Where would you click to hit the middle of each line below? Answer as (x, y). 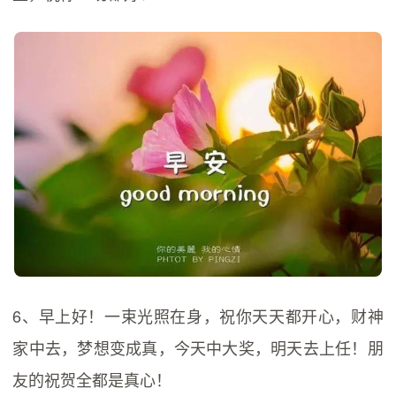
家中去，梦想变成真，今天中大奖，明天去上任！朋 (198, 348)
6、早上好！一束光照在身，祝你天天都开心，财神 (198, 316)
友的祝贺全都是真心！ (92, 380)
